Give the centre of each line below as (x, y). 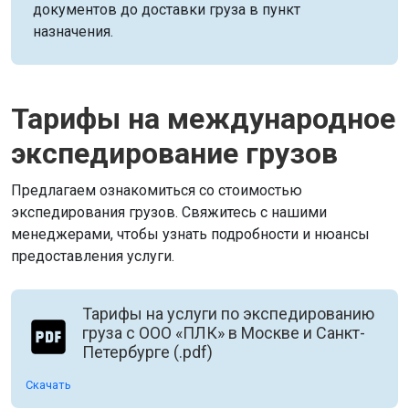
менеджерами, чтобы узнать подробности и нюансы (190, 234)
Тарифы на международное (203, 119)
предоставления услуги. (93, 256)
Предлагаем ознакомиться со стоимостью (157, 190)
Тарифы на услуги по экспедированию (228, 314)
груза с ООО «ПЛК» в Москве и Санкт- (224, 333)
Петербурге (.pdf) (147, 352)
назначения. (73, 31)
